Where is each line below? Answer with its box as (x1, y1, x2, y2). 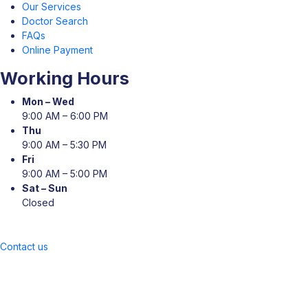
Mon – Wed (22, 96, 74, 107)
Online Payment (22, 44, 93, 56)
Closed (22, 197, 54, 208)
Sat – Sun (22, 182, 67, 194)
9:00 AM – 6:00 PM (22, 110, 108, 122)
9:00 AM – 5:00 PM (22, 168, 107, 179)
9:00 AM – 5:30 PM (22, 139, 107, 151)
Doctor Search (22, 15, 88, 27)
